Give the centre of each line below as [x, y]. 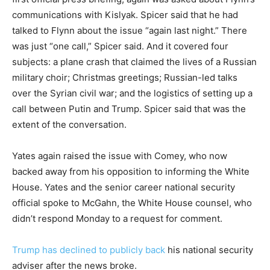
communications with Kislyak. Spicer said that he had [125, 15]
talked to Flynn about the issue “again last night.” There [130, 30]
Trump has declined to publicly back [89, 250]
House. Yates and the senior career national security [124, 187]
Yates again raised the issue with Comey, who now [120, 156]
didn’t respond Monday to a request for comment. [117, 218]
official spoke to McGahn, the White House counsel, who [132, 203]
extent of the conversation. [69, 124]
